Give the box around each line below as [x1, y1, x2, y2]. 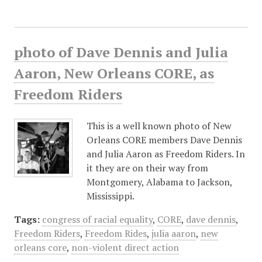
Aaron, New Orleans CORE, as [13, 64, 214, 82]
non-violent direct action [71, 241, 179, 254]
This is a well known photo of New [86, 119, 232, 132]
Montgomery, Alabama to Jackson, [86, 175, 232, 188]
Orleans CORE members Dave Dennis [86, 133, 242, 146]
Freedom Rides [84, 227, 147, 240]
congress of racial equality [42, 213, 153, 226]
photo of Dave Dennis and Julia [13, 43, 228, 61]
